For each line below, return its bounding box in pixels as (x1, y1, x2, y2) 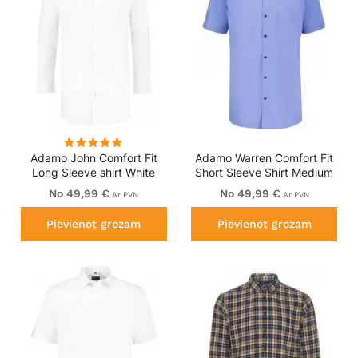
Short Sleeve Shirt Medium (195, 165, 334, 179)
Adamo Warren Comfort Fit (195, 150, 334, 165)
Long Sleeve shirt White (32, 165, 156, 179)
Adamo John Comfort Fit (30, 150, 157, 165)
